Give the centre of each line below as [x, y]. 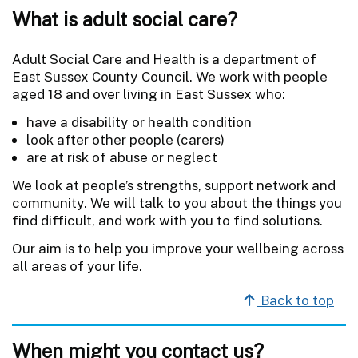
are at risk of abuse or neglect [122, 157]
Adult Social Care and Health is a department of [164, 59]
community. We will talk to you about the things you [177, 203]
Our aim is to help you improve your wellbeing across [178, 248]
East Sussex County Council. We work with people [170, 76]
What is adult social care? [125, 19]
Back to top [296, 300]
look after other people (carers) [125, 139]
